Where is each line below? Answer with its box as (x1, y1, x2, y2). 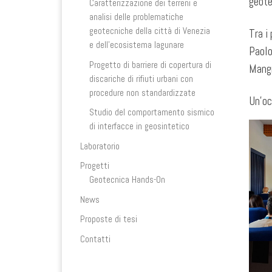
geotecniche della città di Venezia (89, 25, 211, 37)
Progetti (80, 160, 109, 172)
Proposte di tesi (80, 213, 137, 225)
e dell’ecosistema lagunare (89, 39, 185, 51)
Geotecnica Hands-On (89, 174, 166, 186)
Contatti (80, 233, 110, 245)
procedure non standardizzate (89, 86, 196, 98)
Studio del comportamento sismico (89, 106, 215, 118)
